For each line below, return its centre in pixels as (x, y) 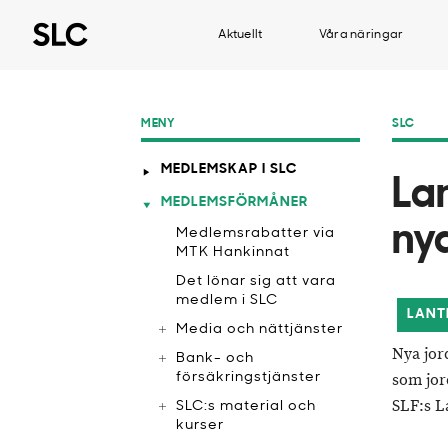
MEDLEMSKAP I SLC (229, 169)
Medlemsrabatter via (255, 233)
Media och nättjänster (259, 329)
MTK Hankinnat (233, 252)
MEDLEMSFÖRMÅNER (234, 202)
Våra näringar (361, 35)
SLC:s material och (246, 406)
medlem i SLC (227, 300)
